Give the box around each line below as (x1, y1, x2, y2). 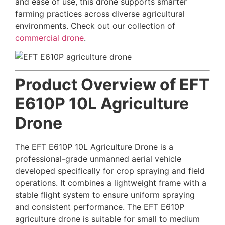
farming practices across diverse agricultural (15, 8, 185, 19)
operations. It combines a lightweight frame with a (15, 177, 206, 188)
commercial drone (15, 32, 84, 43)
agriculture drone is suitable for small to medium (15, 213, 200, 224)
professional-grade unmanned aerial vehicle (15, 153, 181, 164)
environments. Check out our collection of (15, 20, 175, 31)
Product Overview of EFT (15, 74, 209, 94)
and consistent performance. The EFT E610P (15, 201, 184, 212)
